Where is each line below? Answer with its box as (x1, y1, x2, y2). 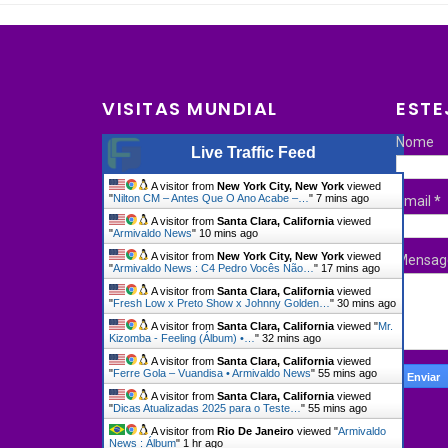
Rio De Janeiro (217, 424, 294, 437)
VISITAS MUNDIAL (102, 95, 278, 121)
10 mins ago (199, 226, 258, 239)
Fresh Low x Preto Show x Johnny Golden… (113, 296, 330, 309)
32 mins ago (262, 331, 321, 344)
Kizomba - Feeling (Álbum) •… (109, 331, 255, 344)
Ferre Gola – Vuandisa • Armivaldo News (113, 366, 311, 379)
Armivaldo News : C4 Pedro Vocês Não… (113, 261, 314, 274)
